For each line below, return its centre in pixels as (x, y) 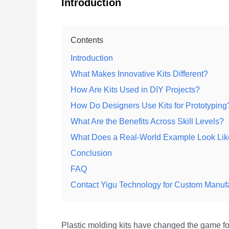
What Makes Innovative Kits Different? (139, 74)
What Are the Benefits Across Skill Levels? (147, 121)
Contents (87, 40)
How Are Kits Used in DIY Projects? (135, 90)
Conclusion (91, 153)
